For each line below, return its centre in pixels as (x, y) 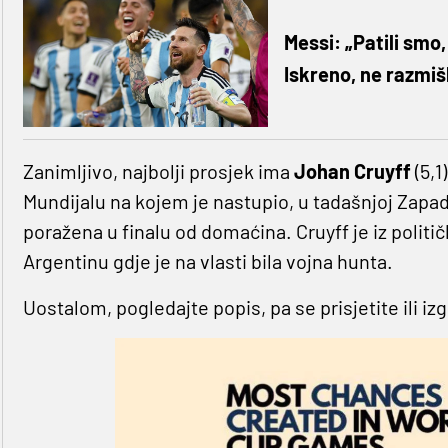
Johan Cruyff (352, 171)
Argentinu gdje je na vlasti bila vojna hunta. (207, 261)
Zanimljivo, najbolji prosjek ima (158, 171)
